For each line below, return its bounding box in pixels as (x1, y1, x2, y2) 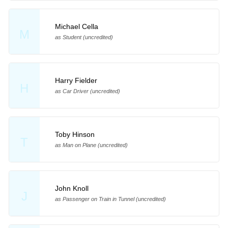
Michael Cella (54, 22, 98, 31)
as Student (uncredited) (54, 34, 113, 41)
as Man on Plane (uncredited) (54, 142, 128, 149)
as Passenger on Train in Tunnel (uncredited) (54, 196, 166, 203)
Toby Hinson (54, 130, 95, 139)
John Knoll (54, 184, 89, 193)
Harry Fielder (54, 76, 97, 85)
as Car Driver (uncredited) (54, 88, 120, 95)
